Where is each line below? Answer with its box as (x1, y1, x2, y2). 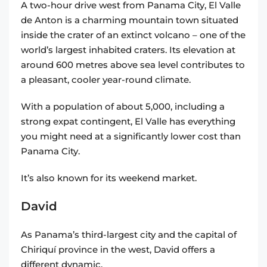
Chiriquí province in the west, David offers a (21, 244, 215, 256)
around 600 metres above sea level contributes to (21, 59, 245, 71)
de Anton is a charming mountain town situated (21, 14, 238, 26)
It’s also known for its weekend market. (21, 172, 197, 184)
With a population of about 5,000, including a (21, 101, 225, 113)
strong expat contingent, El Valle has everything (21, 116, 235, 128)
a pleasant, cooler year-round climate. (21, 74, 191, 86)
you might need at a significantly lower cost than (21, 131, 241, 142)
